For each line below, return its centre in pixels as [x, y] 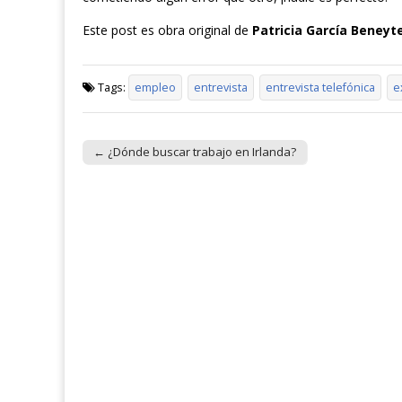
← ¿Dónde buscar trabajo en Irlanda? [195, 151]
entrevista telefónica [320, 87]
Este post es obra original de [167, 31]
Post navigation [136, 166]
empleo [155, 87]
